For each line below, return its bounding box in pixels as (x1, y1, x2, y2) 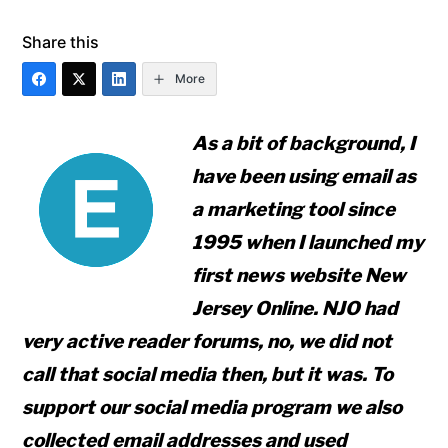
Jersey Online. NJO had (192, 297, 399, 321)
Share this (22, 32, 100, 52)
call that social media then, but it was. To (22, 363, 394, 387)
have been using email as (192, 165, 417, 189)
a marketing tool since (192, 198, 396, 222)
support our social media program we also (22, 396, 403, 420)
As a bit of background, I (192, 132, 416, 156)
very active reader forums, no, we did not (22, 330, 393, 354)
